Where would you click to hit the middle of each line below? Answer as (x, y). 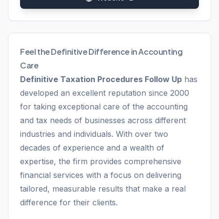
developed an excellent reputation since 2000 (105, 93)
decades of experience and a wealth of (92, 148)
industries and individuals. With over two (94, 134)
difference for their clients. (69, 202)
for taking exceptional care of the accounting (104, 107)
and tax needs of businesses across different (103, 120)
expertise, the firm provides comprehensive (101, 161)
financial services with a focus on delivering (101, 175)
